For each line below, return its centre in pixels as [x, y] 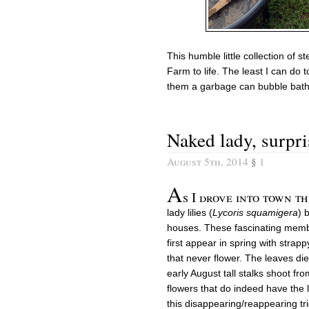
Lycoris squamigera [255, 212]
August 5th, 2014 [209, 161]
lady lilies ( [190, 212]
